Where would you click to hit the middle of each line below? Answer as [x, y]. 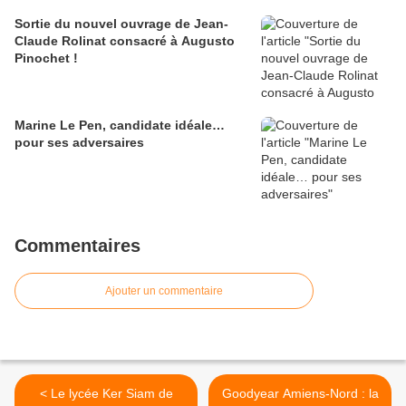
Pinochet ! [46, 58]
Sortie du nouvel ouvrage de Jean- [121, 24]
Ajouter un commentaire [164, 291]
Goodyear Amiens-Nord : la [300, 394]
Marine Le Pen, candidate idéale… [120, 126]
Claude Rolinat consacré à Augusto [125, 41]
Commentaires [77, 246]
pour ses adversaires [79, 143]
